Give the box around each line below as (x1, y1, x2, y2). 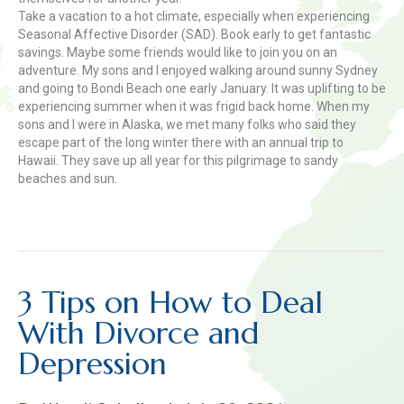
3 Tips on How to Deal (18, 283, 323, 322)
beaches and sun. (18, 171, 117, 186)
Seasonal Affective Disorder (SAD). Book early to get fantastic (18, 27, 371, 41)
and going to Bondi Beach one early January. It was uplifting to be (18, 81, 386, 96)
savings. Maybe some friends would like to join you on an (18, 45, 337, 60)
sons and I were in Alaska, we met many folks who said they (18, 117, 356, 132)
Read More (18, 198, 80, 213)
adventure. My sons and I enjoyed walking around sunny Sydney (18, 63, 378, 78)
